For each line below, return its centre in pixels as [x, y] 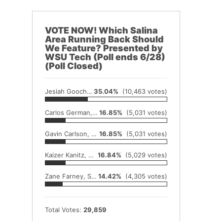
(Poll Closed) [74, 66]
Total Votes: [64, 209]
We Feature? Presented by [104, 48]
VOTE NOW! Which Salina [101, 30]
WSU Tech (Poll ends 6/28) [105, 57]
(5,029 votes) [144, 155]
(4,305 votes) [144, 176]
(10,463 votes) [143, 91]
